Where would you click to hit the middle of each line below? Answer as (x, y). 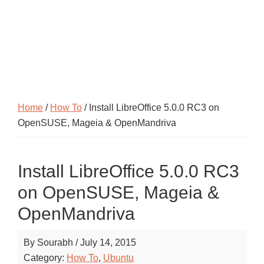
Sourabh (55, 242)
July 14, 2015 (108, 242)
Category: (45, 258)
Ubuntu (118, 258)
